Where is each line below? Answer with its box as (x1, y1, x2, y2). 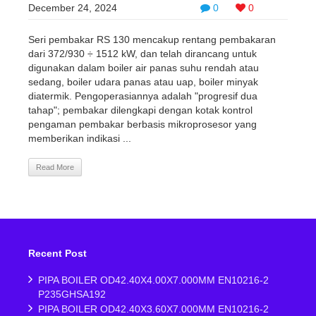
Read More (36, 163, 74, 171)
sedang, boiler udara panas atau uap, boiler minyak (28, 76, 258, 87)
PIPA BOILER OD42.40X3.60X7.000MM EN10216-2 (38, 303, 269, 315)
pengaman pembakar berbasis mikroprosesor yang (28, 119, 257, 130)
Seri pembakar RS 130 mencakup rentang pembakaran (28, 34, 276, 45)
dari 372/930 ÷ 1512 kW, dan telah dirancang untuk (28, 48, 257, 59)
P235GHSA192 (38, 288, 106, 300)
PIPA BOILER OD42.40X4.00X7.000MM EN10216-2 (38, 274, 269, 286)
